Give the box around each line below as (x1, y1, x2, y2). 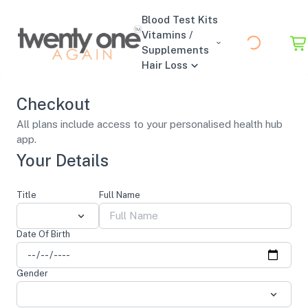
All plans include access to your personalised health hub (16, 118, 283, 130)
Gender (16, 268, 48, 278)
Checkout (16, 94, 90, 113)
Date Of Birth (16, 229, 70, 239)
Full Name (99, 190, 140, 200)
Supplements (142, 44, 209, 56)
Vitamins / (142, 29, 192, 41)
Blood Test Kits (142, 14, 218, 25)
